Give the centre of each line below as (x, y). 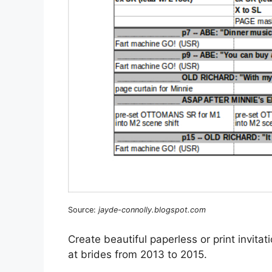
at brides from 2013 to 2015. (138, 255)
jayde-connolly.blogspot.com (152, 209)
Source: (83, 209)
